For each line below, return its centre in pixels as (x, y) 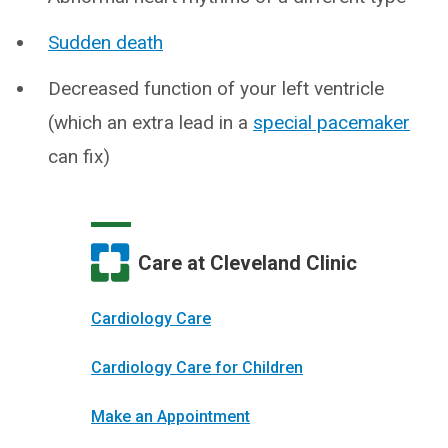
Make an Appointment (170, 417)
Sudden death (105, 43)
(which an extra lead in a (150, 123)
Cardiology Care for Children (197, 368)
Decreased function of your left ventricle (216, 89)
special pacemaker (331, 123)
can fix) (79, 157)
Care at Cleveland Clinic (247, 262)
